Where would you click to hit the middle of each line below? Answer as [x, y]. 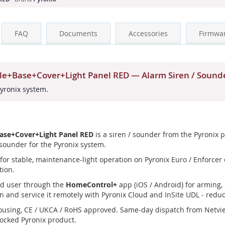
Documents [78, 33]
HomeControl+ [91, 184]
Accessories [148, 33]
